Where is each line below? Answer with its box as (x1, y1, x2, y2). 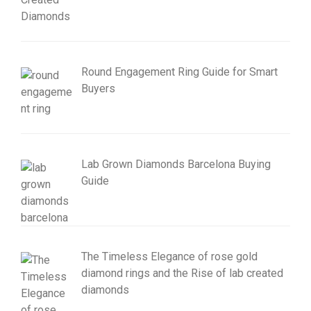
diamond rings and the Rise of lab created (81, 266, 283, 280)
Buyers (81, 82, 115, 96)
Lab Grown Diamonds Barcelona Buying (81, 157, 271, 171)
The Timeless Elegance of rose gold (81, 249, 258, 263)
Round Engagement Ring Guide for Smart (81, 65, 278, 79)
